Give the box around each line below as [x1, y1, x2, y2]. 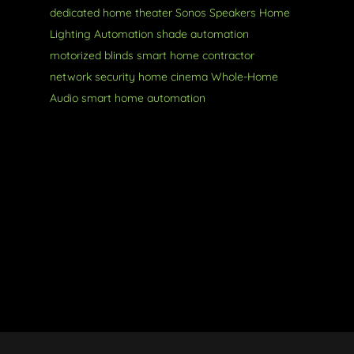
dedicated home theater [49, 6, 172, 20]
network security [49, 70, 135, 84]
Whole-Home [210, 70, 278, 84]
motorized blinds [49, 48, 134, 62]
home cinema [137, 70, 208, 84]
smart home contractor [136, 48, 254, 62]
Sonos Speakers [175, 6, 256, 20]
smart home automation [81, 91, 205, 105]
